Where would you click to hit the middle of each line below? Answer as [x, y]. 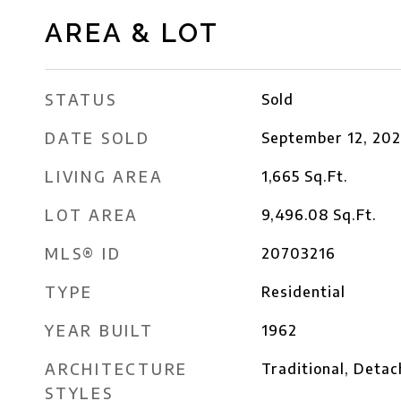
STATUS [81, 99]
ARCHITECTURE [116, 369]
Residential [303, 292]
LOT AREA [92, 215]
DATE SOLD [98, 138]
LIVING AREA [104, 176]
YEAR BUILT [99, 330]
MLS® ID [83, 253]
